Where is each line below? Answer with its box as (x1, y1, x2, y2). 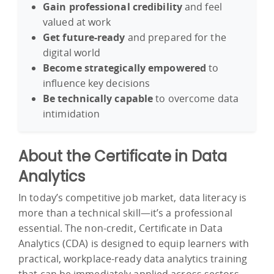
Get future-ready (43, 30, 125, 44)
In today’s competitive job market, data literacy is (18, 190, 247, 204)
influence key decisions (43, 76, 150, 90)
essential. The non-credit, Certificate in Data (18, 221, 223, 235)
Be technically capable (43, 91, 154, 105)
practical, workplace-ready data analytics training (18, 251, 248, 265)
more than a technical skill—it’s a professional (18, 206, 232, 220)
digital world (43, 45, 101, 59)
